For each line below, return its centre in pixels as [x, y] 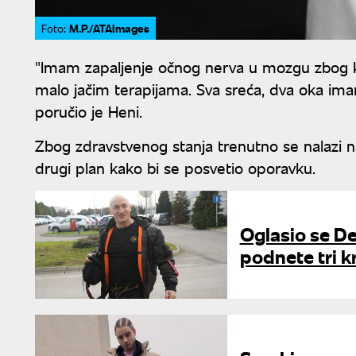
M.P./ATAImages [109, 28]
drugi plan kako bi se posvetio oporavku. [175, 168]
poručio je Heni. [89, 111]
